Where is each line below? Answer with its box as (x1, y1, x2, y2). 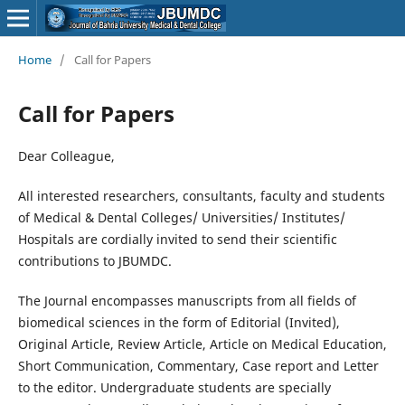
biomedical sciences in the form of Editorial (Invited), (17, 313, 340, 331)
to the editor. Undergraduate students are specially (17, 378, 331, 396)
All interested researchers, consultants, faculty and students (17, 186, 385, 204)
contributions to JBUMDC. (17, 251, 172, 269)
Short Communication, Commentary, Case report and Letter (17, 356, 379, 374)
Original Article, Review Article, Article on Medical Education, (17, 334, 387, 353)
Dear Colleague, (17, 146, 115, 165)
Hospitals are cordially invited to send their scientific (17, 230, 337, 248)
